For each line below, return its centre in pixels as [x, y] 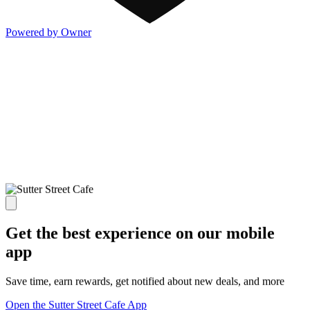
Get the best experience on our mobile [140, 233]
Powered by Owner [48, 33]
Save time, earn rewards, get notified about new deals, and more [145, 281]
